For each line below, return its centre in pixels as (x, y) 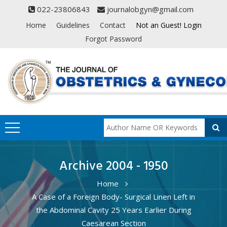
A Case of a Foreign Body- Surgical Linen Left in (113, 196)
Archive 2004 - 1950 (113, 166)
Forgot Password (113, 39)
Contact (112, 25)
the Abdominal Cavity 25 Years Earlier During (113, 210)
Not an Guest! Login (168, 25)
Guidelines (73, 25)
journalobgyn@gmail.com (149, 9)
